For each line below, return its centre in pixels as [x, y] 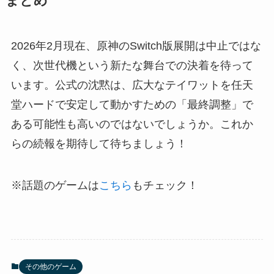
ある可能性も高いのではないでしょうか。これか [132, 124]
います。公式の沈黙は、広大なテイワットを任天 [132, 85]
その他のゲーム [50, 267]
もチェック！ [165, 186]
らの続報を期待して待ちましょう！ [99, 144]
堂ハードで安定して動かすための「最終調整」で [132, 105]
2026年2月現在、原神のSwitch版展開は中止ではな [136, 46]
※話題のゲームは [55, 186]
